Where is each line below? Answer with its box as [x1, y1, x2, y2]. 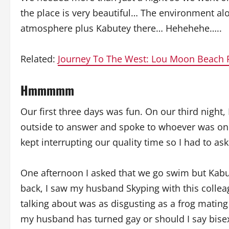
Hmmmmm [20, 80, 74, 99]
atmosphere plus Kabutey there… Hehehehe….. [20, 21, 222, 34]
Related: [20, 52, 58, 65]
